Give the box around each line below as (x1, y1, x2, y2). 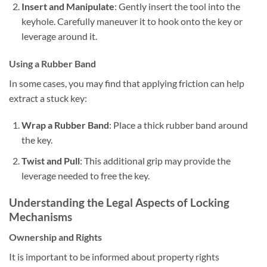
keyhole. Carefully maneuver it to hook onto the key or (21, 15, 243, 27)
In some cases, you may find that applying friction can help (9, 77, 244, 89)
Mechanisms (9, 209, 72, 223)
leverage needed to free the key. (21, 169, 150, 181)
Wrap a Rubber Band (21, 119, 109, 131)
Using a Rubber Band (9, 57, 96, 69)
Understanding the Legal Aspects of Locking (9, 195, 229, 209)
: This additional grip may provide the (79, 154, 231, 166)
